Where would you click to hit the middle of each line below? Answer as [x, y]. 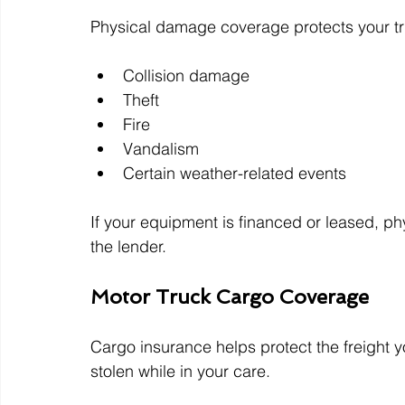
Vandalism [161, 149]
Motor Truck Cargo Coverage [230, 297]
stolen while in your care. [180, 372]
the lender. [128, 247]
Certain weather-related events [235, 174]
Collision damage [186, 76]
